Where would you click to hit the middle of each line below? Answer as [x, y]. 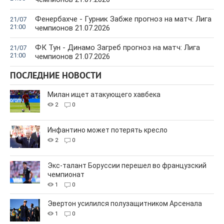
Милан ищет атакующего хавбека [104, 95]
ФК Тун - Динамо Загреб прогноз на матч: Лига [117, 48]
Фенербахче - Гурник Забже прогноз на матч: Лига [123, 19]
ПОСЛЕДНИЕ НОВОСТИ [56, 76]
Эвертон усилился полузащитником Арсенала [125, 204]
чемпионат [66, 175]
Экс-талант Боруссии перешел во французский [127, 166]
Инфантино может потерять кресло [107, 130]
